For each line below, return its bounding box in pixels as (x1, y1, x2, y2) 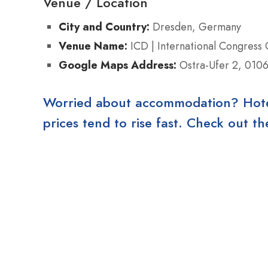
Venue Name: (59, 38, 127, 53)
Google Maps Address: (59, 57, 176, 72)
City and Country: (59, 19, 150, 34)
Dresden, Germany (150, 19, 241, 35)
